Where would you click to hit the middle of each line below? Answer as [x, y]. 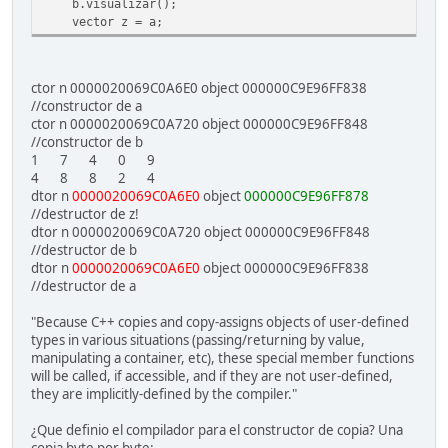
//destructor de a [83, 286]
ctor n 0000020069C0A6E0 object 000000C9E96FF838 [199, 88]
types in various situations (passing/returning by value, [198, 340]
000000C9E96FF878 [306, 196]
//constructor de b [87, 142]
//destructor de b [84, 250]
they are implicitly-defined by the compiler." [164, 394]
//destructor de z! [85, 214]
